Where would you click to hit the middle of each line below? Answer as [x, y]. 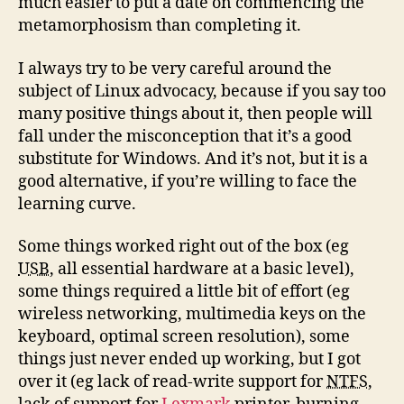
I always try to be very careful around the [175, 69]
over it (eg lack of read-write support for [172, 382]
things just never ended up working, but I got [189, 359]
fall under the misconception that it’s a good [185, 136]
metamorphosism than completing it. [160, 26]
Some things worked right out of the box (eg [184, 247]
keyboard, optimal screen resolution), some [184, 337]
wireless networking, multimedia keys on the [192, 314]
